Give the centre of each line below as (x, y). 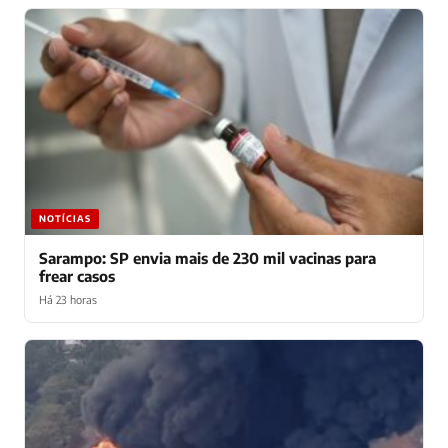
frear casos (77, 275)
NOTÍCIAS (65, 218)
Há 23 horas (68, 299)
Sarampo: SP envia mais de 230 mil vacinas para (207, 257)
